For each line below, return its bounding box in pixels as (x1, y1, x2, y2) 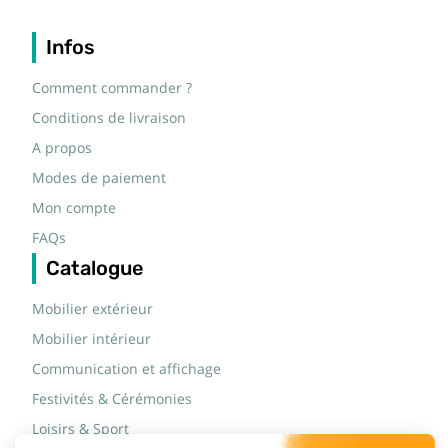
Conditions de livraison (32, 110, 186, 126)
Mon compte (32, 200, 116, 216)
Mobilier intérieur (32, 331, 151, 347)
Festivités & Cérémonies (32, 391, 192, 407)
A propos (32, 140, 92, 156)
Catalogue (46, 257, 144, 280)
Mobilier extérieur (32, 301, 153, 317)
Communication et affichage (32, 361, 221, 377)
